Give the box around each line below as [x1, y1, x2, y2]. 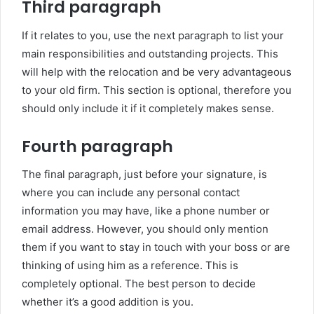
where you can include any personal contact [22, 186, 240, 199]
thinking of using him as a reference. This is [22, 259, 238, 272]
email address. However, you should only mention [22, 222, 268, 235]
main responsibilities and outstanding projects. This [22, 46, 278, 60]
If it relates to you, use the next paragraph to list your [22, 28, 284, 42]
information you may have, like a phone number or [22, 204, 270, 217]
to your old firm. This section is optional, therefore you [22, 83, 292, 97]
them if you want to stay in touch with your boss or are [22, 240, 290, 254]
